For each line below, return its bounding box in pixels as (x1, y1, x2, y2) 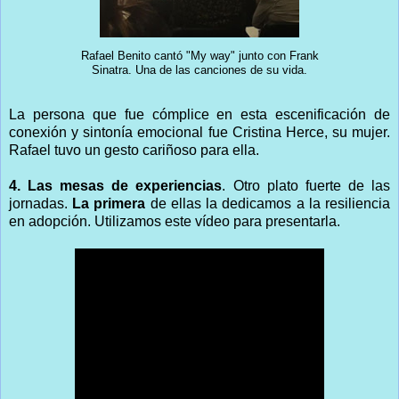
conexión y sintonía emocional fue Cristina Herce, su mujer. (9, 124, 390, 140)
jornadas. (9, 195, 73, 211)
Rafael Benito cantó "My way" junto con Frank (80, 49, 319, 62)
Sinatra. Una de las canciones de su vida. (92, 63, 307, 77)
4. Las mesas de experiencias (9, 177, 223, 193)
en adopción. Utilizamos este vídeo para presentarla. (9, 213, 340, 229)
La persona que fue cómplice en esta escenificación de (9, 106, 390, 122)
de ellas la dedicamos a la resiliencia (145, 195, 391, 211)
